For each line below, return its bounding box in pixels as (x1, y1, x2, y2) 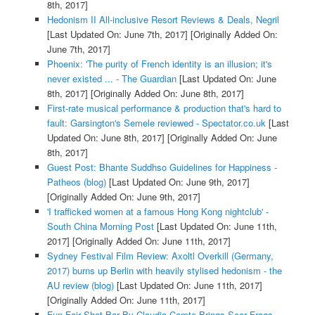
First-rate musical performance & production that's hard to (46, 101, 281, 115)
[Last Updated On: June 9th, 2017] (105, 174, 250, 188)
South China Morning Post (46, 219, 154, 233)
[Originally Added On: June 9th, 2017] (46, 189, 200, 203)
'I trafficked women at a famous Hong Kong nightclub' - (46, 204, 269, 218)
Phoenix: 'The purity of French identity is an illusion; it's (46, 56, 272, 70)
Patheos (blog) (46, 174, 106, 188)
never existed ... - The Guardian (46, 71, 176, 85)
